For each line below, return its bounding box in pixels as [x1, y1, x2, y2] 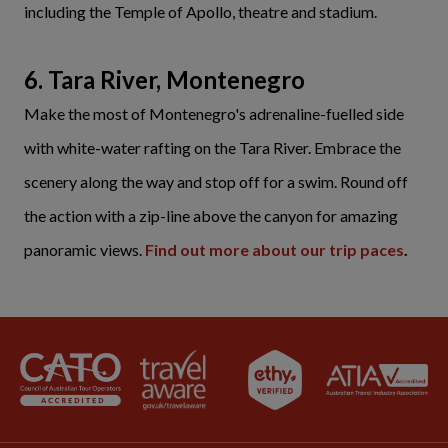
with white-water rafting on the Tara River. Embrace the [24, 138, 401, 158]
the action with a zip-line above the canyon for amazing [24, 206, 398, 226]
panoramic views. [24, 240, 145, 260]
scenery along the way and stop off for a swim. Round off [24, 172, 408, 192]
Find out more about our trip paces [145, 240, 404, 260]
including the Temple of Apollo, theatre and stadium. [24, 2, 377, 22]
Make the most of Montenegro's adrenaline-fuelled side [24, 104, 404, 124]
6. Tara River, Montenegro [24, 65, 305, 95]
